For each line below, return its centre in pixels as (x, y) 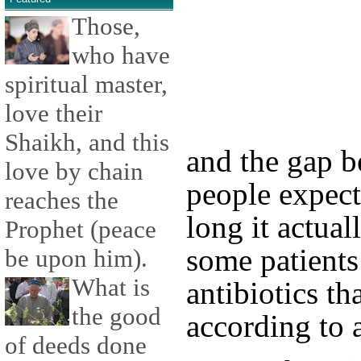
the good (116, 317)
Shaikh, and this (87, 143)
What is (111, 288)
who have (121, 56)
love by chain (74, 172)
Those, (106, 27)
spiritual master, (86, 85)
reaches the (62, 201)
